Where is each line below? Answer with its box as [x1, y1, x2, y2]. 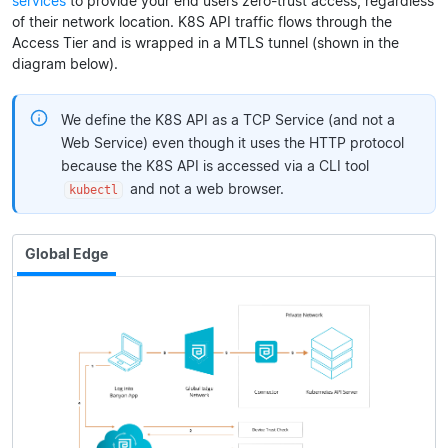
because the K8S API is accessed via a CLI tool [60, 156, 369, 174]
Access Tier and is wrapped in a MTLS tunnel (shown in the [12, 33, 399, 51]
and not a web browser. [126, 179, 285, 197]
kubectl [69, 182, 118, 197]
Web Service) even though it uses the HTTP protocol [60, 133, 404, 151]
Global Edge [25, 244, 108, 262]
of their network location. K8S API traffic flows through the [12, 12, 392, 30]
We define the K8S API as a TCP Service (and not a [60, 110, 395, 128]
